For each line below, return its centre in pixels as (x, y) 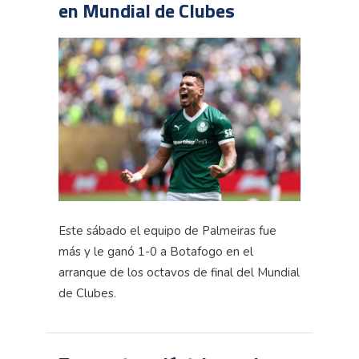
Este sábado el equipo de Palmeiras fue (167, 230)
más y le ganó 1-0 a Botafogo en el (156, 251)
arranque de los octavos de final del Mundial (179, 272)
